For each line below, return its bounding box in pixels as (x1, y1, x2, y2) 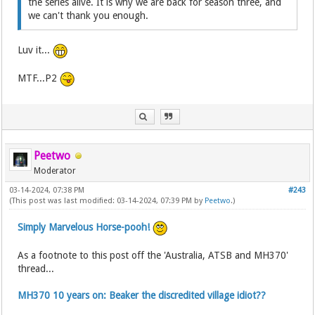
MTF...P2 (18, 72, 60, 84)
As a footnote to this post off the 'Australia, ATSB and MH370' (18, 250, 289, 262)
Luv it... (18, 44, 53, 56)
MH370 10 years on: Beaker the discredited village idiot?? (18, 290, 266, 302)
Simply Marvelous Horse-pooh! (18, 221, 150, 233)
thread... (18, 263, 55, 275)
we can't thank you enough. (28, 10, 149, 22)
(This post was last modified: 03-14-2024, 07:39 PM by (9, 196, 205, 206)
